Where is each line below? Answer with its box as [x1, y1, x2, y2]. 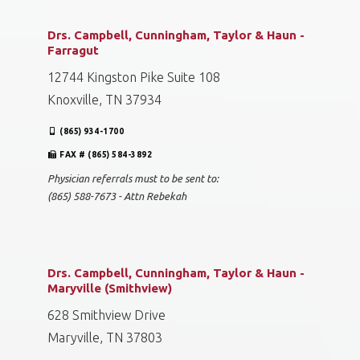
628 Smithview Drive [47, 308, 166, 322]
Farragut [47, 43, 99, 57]
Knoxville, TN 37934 [47, 92, 162, 107]
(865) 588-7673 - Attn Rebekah [47, 190, 186, 202]
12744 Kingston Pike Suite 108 [47, 70, 220, 84]
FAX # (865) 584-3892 [59, 150, 153, 159]
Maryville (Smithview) [47, 281, 172, 295]
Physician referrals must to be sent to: [47, 173, 219, 184]
